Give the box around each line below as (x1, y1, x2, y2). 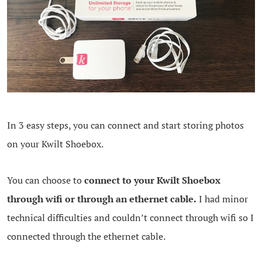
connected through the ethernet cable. (6, 229, 166, 243)
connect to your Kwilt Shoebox (84, 173, 220, 187)
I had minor (196, 192, 248, 205)
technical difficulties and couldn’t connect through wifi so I (6, 211, 254, 224)
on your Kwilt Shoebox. (6, 137, 104, 150)
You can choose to (6, 173, 84, 187)
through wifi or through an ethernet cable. (6, 192, 196, 205)
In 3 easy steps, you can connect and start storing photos (6, 118, 244, 132)
